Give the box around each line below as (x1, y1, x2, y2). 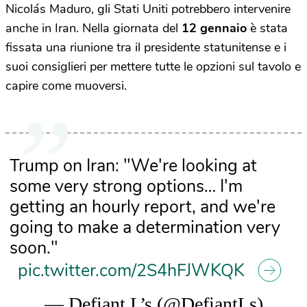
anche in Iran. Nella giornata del (5, 20, 182, 37)
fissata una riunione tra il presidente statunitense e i (5, 39, 286, 56)
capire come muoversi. (5, 77, 130, 95)
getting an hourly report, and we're (9, 195, 275, 219)
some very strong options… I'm (9, 175, 243, 199)
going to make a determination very (9, 216, 280, 240)
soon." (9, 236, 58, 260)
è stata (247, 20, 288, 37)
